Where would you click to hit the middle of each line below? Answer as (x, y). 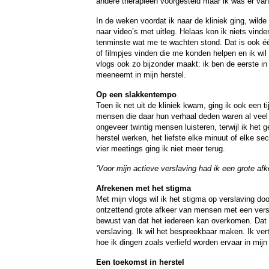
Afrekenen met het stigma (144, 188)
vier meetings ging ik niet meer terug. (161, 149)
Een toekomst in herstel (140, 262)
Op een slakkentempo (136, 95)
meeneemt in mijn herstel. (141, 75)
